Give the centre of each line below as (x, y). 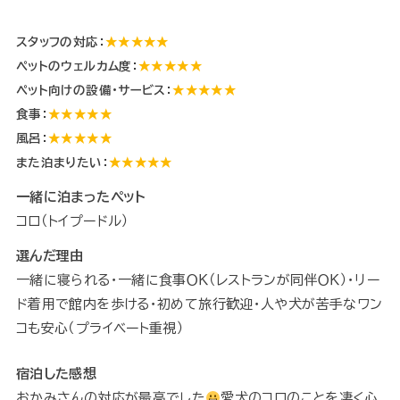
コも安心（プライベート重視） (100, 329)
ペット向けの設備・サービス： (94, 91)
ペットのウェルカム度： (77, 67)
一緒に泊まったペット (81, 197)
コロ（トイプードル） (72, 221)
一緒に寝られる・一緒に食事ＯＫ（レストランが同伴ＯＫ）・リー (198, 280)
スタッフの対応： (60, 42)
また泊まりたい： (62, 163)
